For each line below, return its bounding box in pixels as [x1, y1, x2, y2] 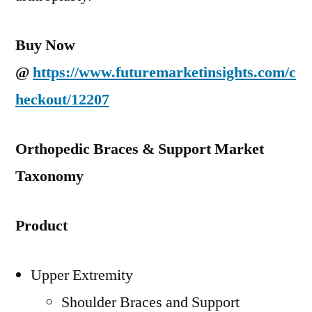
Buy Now [15, 36, 75, 55]
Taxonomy [15, 166, 84, 186]
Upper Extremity [31, 265, 133, 285]
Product [15, 216, 68, 235]
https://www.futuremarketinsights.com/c [33, 63, 296, 82]
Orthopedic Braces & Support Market [15, 139, 264, 159]
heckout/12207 [15, 90, 109, 109]
